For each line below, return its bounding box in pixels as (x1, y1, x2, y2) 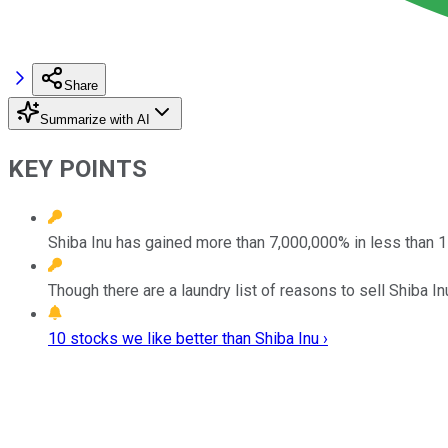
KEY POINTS (8, 154, 147, 183)
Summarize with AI (40, 111, 150, 127)
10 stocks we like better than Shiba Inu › (48, 328, 328, 348)
